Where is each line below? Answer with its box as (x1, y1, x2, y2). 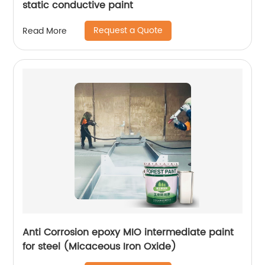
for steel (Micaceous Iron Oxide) (22, 239, 177, 255)
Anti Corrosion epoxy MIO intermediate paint (22, 225, 234, 241)
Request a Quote (93, 24, 163, 38)
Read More (22, 24, 67, 38)
